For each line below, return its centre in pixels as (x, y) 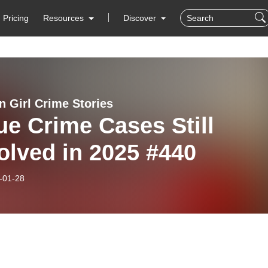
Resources (64, 18)
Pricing (16, 18)
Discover (141, 18)
